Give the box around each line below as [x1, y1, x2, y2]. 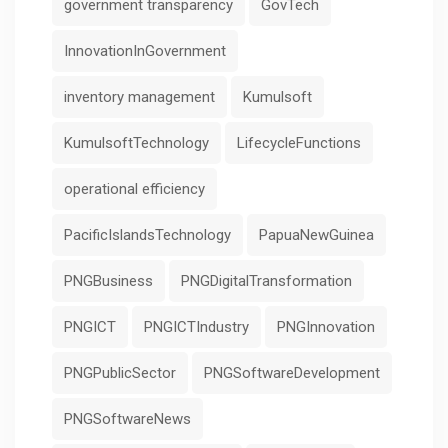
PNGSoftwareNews [64, 409, 191, 428]
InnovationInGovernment [64, 41, 226, 60]
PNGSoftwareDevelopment [204, 363, 380, 382]
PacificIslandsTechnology [64, 225, 231, 244]
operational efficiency [64, 179, 205, 198]
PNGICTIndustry [144, 317, 249, 336]
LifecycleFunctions [237, 133, 361, 152]
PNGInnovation [277, 317, 375, 336]
